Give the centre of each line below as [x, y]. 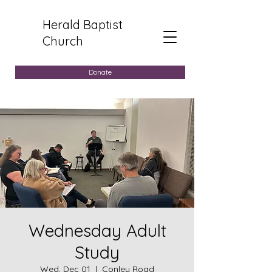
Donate [100, 72]
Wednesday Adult [97, 230]
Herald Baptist [83, 25]
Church [63, 41]
